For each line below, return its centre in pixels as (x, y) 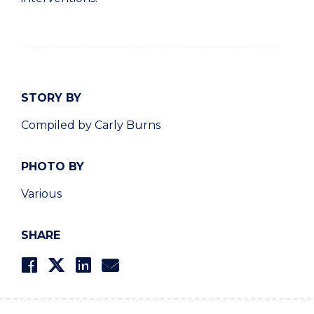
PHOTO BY (53, 167)
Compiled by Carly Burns (91, 125)
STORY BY (51, 98)
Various (41, 194)
